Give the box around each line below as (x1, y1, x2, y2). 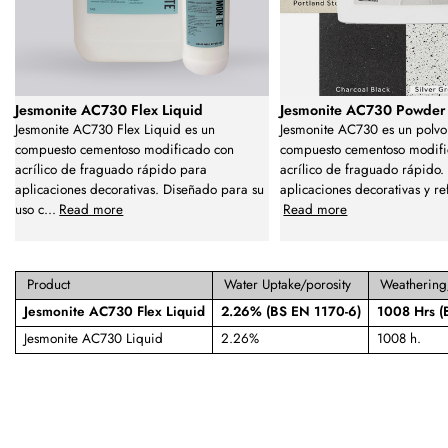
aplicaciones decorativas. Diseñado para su (15, 179, 264, 199)
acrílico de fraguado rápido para (15, 159, 207, 179)
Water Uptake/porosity (224, 274, 352, 294)
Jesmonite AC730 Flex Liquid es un (15, 119, 215, 139)
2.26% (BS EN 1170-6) (220, 301, 361, 321)
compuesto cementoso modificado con (15, 139, 234, 159)
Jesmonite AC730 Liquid (23, 328, 163, 348)
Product (27, 274, 71, 294)
